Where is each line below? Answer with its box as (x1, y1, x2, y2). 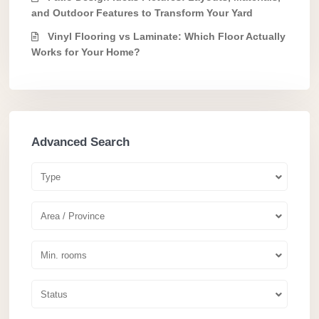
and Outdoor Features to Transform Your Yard (31, 7, 253, 19)
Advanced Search (31, 135, 130, 150)
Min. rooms (41, 250, 87, 261)
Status (41, 289, 68, 300)
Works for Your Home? (31, 46, 140, 58)
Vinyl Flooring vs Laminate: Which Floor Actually (48, 31, 286, 43)
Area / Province (41, 211, 105, 222)
